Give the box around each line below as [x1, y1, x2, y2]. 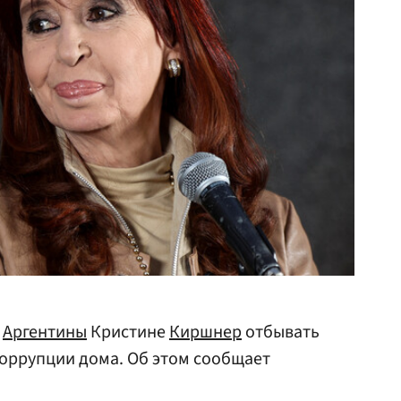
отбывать [242, 320, 320, 345]
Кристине [87, 320, 169, 345]
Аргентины [3, 320, 87, 345]
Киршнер [169, 320, 242, 345]
